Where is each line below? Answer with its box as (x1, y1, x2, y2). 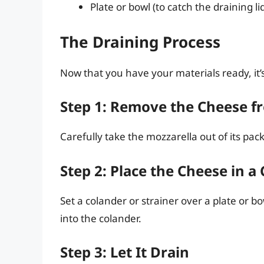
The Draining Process (60, 31, 220, 52)
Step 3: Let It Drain (60, 242, 189, 262)
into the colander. (60, 211, 141, 225)
